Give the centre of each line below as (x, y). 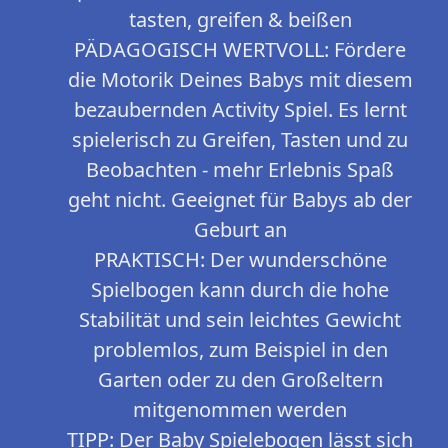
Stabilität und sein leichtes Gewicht (240, 320)
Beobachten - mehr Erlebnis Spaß (240, 170)
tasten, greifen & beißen (240, 20)
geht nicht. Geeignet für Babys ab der (240, 200)
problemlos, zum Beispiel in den (240, 350)
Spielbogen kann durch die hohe (240, 290)
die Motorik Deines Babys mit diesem (240, 80)
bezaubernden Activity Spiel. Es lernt (240, 110)
